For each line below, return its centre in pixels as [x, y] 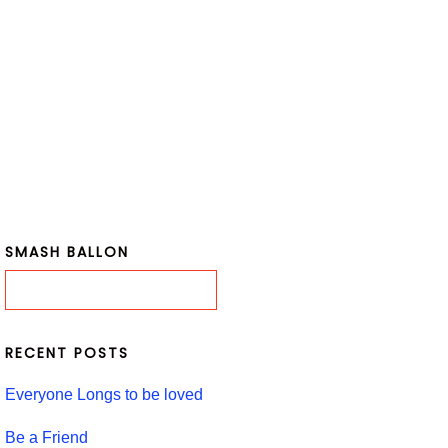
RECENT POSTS [66, 352]
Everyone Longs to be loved [103, 394]
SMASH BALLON [66, 251]
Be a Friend [46, 437]
